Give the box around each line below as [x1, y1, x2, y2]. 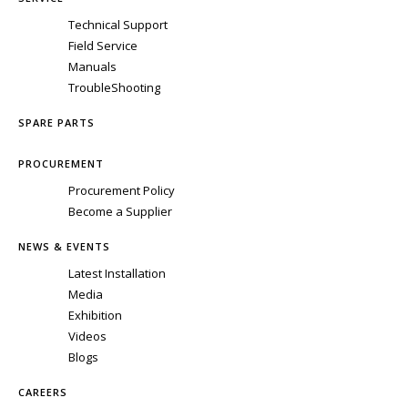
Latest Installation [68, 265, 166, 282]
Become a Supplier [68, 203, 172, 220]
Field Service [68, 37, 138, 55]
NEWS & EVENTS [18, 240, 110, 254]
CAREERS [18, 385, 67, 400]
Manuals [68, 58, 117, 76]
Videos [68, 328, 107, 345]
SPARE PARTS [18, 116, 95, 130]
